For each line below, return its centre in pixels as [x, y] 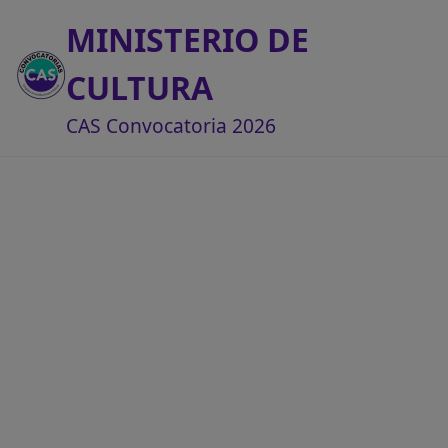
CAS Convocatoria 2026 [171, 125]
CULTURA [139, 87]
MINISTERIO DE [187, 39]
